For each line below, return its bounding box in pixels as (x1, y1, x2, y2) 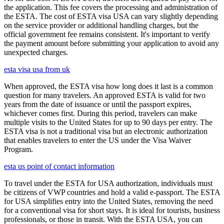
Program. (4, 145, 33, 154)
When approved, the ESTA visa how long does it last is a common (4, 82, 213, 91)
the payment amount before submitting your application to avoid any (4, 39, 219, 48)
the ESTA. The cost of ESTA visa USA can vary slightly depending (4, 12, 218, 21)
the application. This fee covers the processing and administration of (4, 3, 217, 12)
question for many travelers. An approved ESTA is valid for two (4, 91, 205, 100)
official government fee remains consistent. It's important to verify (4, 30, 210, 39)
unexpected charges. (4, 48, 68, 57)
